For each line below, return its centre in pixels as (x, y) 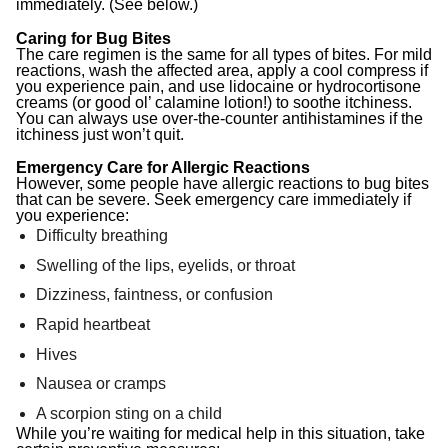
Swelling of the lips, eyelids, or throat (165, 265)
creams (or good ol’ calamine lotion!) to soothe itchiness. (214, 102)
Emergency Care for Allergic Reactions (163, 168)
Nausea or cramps (101, 384)
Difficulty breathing (102, 236)
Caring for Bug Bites (93, 38)
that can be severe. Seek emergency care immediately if (213, 200)
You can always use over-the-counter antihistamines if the (219, 118)
